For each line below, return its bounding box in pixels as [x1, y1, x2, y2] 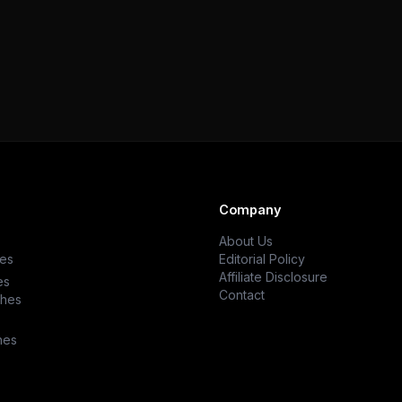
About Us [219, 233, 273, 249]
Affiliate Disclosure [219, 269, 328, 285]
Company [219, 202, 281, 218]
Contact [219, 287, 265, 303]
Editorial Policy [219, 251, 305, 267]
